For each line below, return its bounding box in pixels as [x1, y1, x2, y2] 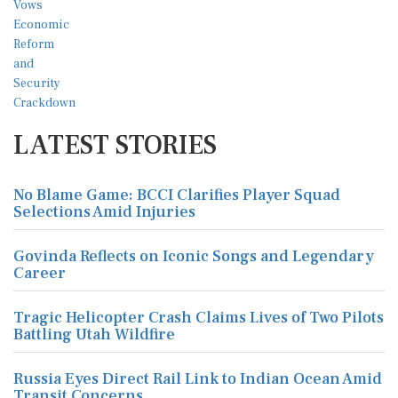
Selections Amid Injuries [13, 202, 195, 222]
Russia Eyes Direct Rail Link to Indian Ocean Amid [13, 369, 382, 389]
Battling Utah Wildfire [13, 324, 175, 345]
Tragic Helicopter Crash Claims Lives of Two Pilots [13, 307, 384, 328]
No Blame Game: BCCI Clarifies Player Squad [13, 185, 340, 205]
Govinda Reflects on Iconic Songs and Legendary [13, 246, 374, 267]
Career [13, 263, 66, 283]
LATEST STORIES [13, 128, 217, 163]
